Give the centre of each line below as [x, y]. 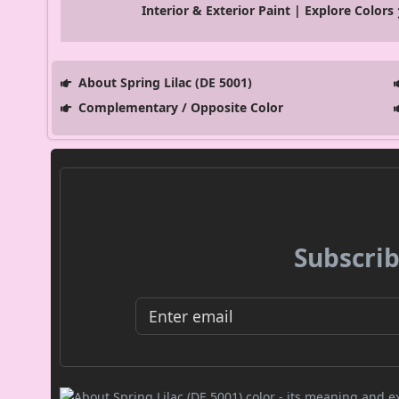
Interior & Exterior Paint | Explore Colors [268, 11]
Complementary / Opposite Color [179, 108]
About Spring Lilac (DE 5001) [163, 83]
